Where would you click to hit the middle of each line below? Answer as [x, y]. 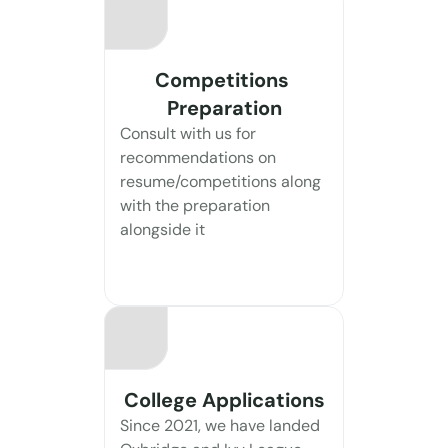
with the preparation [195, 205]
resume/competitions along [220, 181]
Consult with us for [188, 133]
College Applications [224, 400]
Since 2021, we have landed [220, 425]
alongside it [162, 229]
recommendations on [198, 157]
